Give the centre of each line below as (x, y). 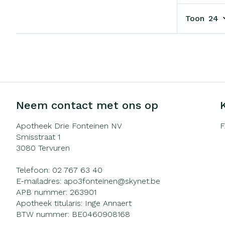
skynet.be (143, 181)
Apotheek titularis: (50, 203)
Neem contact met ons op (87, 105)
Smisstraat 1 (38, 137)
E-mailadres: (40, 181)
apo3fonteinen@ (94, 181)
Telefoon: (34, 170)
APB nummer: (43, 192)
